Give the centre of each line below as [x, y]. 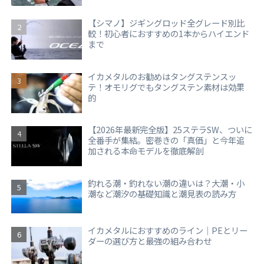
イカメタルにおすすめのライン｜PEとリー [168, 230]
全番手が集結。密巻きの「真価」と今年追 [166, 140]
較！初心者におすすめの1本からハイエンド [169, 33]
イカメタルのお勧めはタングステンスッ [162, 76]
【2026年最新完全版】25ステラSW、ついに [170, 130]
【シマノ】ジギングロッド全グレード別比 [166, 22]
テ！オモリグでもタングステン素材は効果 [166, 87]
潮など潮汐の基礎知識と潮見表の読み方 [162, 194]
